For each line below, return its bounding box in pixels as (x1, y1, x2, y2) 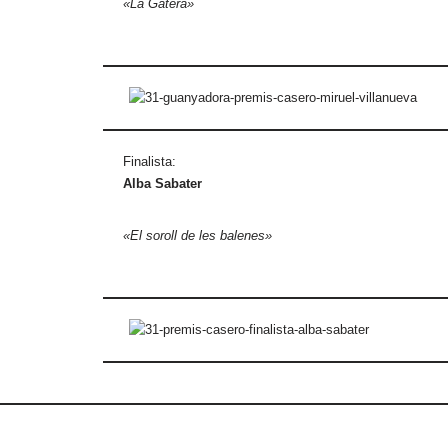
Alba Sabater (122, 176, 202, 191)
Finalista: (122, 154, 176, 169)
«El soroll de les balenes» (122, 228, 272, 243)
